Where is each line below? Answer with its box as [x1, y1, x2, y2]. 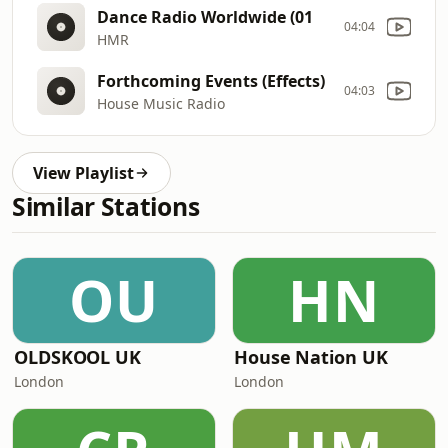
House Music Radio [97, 93, 225, 113]
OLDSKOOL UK [14, 345, 142, 369]
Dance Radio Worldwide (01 [97, 5, 313, 28]
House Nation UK [234, 345, 388, 369]
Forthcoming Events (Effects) [97, 69, 325, 92]
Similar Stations [12, 190, 200, 223]
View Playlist [33, 162, 134, 184]
